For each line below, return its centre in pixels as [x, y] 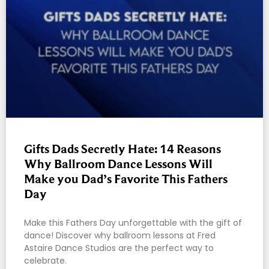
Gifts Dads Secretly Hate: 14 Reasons [122, 149]
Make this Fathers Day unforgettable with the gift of [133, 223]
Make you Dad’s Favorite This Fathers [126, 179]
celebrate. [45, 261]
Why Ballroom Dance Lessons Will [118, 164]
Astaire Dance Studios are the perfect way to [119, 248]
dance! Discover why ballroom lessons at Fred [120, 236]
